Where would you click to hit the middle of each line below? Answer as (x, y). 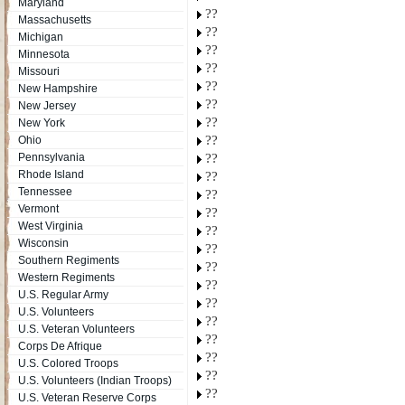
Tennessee (45, 192)
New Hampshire (58, 89)
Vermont (38, 209)
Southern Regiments (69, 260)
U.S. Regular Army (63, 295)
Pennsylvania (52, 157)
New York (42, 123)
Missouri (39, 71)
